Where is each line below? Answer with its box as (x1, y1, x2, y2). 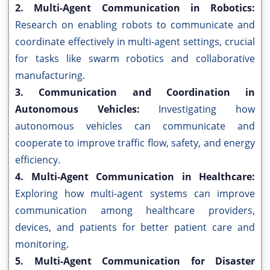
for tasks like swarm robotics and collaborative (15, 52, 255, 66)
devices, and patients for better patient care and (15, 221, 255, 234)
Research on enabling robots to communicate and (15, 18, 255, 32)
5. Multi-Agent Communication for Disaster (15, 254, 255, 268)
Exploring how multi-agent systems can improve (15, 187, 255, 201)
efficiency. (15, 153, 60, 167)
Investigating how (159, 102, 256, 116)
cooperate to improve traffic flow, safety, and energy (15, 136, 255, 150)
